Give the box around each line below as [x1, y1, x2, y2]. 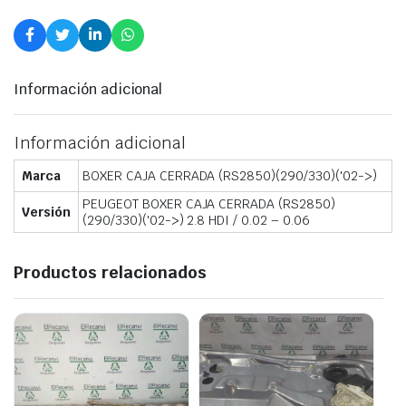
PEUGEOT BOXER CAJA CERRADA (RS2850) [82, 195, 335, 212]
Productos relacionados [14, 261, 207, 283]
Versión [22, 203, 71, 220]
